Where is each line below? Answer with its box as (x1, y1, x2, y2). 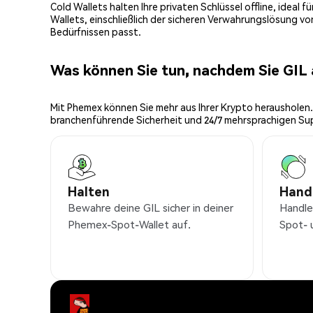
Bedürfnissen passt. (50, 25, 141, 38)
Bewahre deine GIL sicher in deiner (68, 201, 233, 215)
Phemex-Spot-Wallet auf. (68, 217, 191, 232)
